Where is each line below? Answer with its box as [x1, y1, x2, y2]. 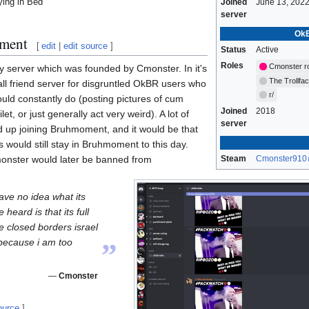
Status [221, 45, 246, 55]
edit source [63, 40, 108, 51]
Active [256, 45, 279, 55]
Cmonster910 [256, 154, 307, 164]
